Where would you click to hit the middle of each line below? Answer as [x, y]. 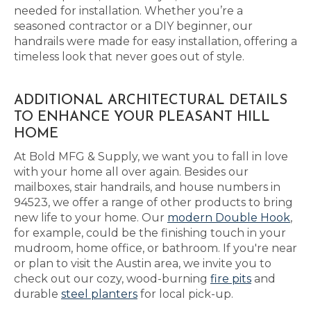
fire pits [231, 279]
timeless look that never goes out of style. [129, 57]
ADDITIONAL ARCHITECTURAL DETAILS [151, 101]
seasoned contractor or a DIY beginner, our [133, 26]
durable [37, 294]
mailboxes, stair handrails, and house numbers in [147, 187]
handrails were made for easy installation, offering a [155, 41]
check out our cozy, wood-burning [112, 279]
